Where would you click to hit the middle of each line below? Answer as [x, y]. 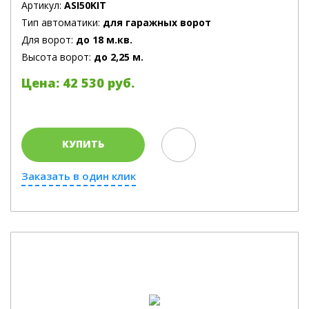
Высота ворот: [58, 57]
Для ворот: [49, 40]
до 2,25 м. [119, 57]
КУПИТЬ [83, 144]
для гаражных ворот [157, 22]
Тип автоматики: [62, 22]
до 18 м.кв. [104, 40]
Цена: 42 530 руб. [78, 83]
